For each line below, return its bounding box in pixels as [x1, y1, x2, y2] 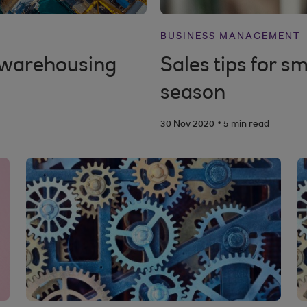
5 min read [223, 120, 269, 130]
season [160, 84, 225, 104]
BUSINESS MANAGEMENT [160, 32, 301, 42]
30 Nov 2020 [160, 120, 214, 130]
